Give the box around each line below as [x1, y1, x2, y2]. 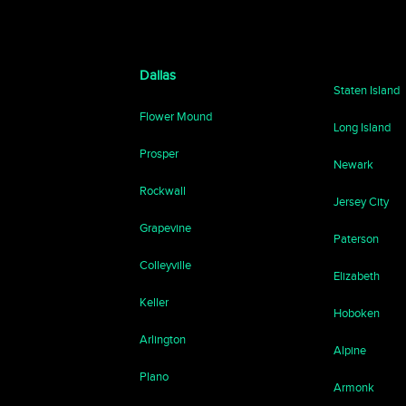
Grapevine [140, 221, 192, 235]
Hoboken [333, 306, 381, 320]
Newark [333, 158, 374, 171]
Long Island [333, 121, 391, 134]
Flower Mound [140, 110, 213, 123]
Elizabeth [333, 269, 381, 283]
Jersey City [333, 195, 390, 208]
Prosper [140, 147, 179, 160]
